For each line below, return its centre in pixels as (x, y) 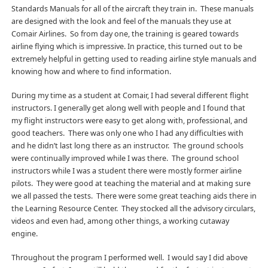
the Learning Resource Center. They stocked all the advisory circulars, (133, 208)
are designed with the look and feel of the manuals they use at (121, 21)
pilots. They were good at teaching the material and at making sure (131, 183)
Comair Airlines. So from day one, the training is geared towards (125, 33)
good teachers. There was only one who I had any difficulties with (127, 133)
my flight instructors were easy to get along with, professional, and (129, 120)
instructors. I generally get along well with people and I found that (128, 108)
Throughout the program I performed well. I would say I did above (129, 257)
